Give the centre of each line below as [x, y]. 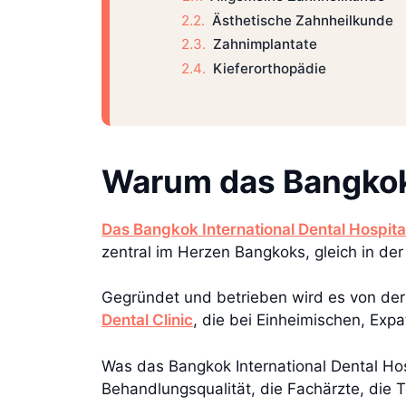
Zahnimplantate [265, 44]
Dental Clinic [147, 320]
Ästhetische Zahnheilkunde [302, 20]
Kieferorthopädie [269, 69]
